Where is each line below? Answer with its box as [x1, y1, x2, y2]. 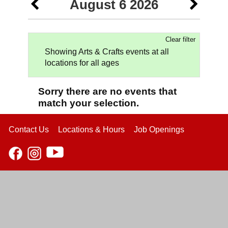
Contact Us [9, 125, 49, 134]
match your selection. [38, 97, 139, 108]
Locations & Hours [58, 125, 125, 134]
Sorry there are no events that [38, 85, 177, 97]
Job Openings [134, 125, 184, 134]
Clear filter [165, 35, 195, 43]
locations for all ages [45, 58, 119, 67]
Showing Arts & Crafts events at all [45, 47, 169, 56]
